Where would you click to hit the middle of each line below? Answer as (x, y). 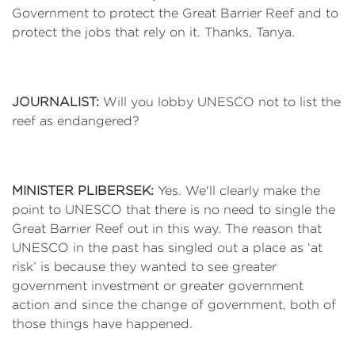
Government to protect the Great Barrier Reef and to (175, 13)
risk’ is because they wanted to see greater (144, 267)
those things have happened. (102, 324)
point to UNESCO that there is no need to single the (174, 210)
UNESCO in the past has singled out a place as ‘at (167, 248)
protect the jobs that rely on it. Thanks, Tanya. (153, 32)
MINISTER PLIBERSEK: (85, 191)
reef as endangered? (76, 121)
